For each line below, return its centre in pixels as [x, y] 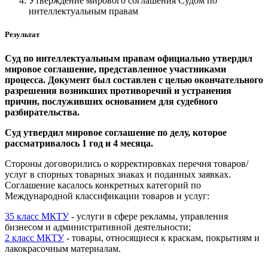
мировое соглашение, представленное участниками [115, 69]
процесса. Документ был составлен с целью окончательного [134, 80]
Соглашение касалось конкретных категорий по [103, 185]
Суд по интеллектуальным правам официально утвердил [129, 58]
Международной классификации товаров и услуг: [107, 196]
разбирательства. [42, 112]
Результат [22, 35]
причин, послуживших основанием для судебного [111, 101]
